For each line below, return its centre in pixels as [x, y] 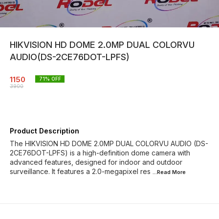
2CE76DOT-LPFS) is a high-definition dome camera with [100, 153]
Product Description [44, 131]
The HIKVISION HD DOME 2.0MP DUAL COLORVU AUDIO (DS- [109, 143]
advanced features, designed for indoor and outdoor [96, 162]
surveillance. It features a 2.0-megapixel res [80, 171]
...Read [162, 172]
